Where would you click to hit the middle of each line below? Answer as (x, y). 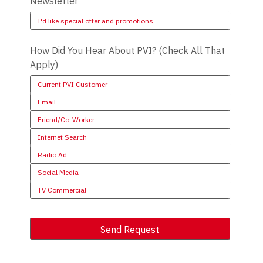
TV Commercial (62, 190)
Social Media (58, 172)
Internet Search (62, 137)
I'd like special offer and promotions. (96, 21)
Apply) (44, 65)
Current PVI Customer (72, 84)
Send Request (130, 229)
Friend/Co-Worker (66, 119)
